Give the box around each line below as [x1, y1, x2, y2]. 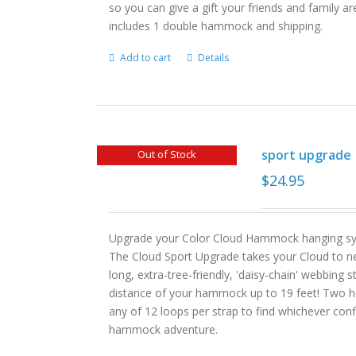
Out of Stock [137, 146, 196, 161]
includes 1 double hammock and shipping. [109, 18, 323, 33]
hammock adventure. [109, 322, 225, 337]
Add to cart [120, 51, 172, 64]
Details [198, 51, 230, 64]
